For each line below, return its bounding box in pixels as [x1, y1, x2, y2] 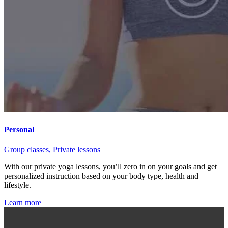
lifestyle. [4, 181, 31, 190]
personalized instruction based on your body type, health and [4, 172, 198, 181]
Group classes [4, 145, 49, 154]
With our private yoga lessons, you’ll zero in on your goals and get [4, 162, 217, 172]
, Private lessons [49, 145, 100, 154]
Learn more [4, 198, 41, 207]
